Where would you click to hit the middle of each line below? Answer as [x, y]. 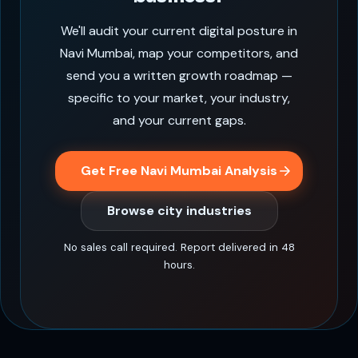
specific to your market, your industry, [179, 97]
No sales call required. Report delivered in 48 [179, 247]
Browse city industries [179, 210]
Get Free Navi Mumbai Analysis [179, 170]
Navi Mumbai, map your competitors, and [179, 53]
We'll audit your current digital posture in [179, 30]
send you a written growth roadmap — [179, 75]
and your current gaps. [179, 120]
